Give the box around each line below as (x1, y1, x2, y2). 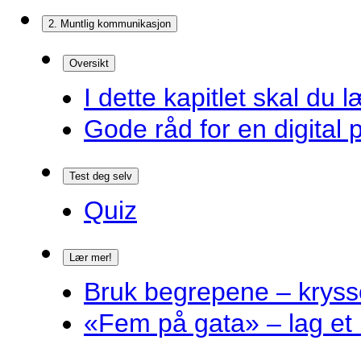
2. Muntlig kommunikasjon (48, 18, 171, 30)
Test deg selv (69, 170, 132, 182)
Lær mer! (69, 251, 112, 263)
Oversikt (69, 57, 109, 69)
